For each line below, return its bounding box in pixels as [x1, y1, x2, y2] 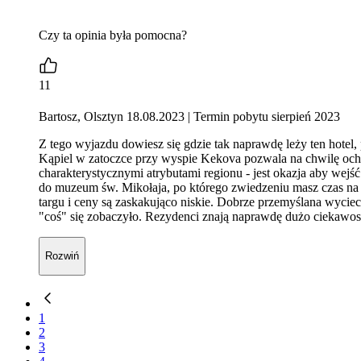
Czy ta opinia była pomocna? [39, 27, 187, 42]
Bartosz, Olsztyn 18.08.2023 [39, 110, 185, 124]
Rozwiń [45, 250, 79, 263]
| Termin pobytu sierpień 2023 [185, 110, 340, 124]
